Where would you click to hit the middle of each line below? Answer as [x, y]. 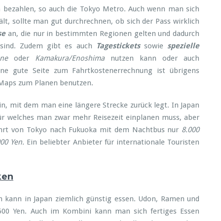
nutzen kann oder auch [152, 58]
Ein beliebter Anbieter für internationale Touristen [112, 142]
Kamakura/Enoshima [70, 58]
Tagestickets [118, 46]
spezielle [184, 46]
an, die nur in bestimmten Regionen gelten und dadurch [104, 34]
